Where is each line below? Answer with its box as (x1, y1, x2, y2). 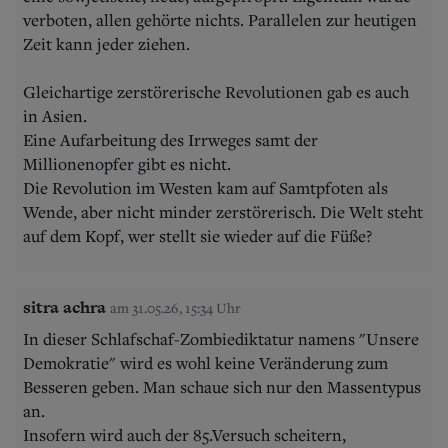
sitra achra (23, 294, 106, 319)
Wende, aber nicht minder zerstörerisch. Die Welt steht (23, 200, 423, 223)
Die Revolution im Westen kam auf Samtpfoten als (23, 176, 388, 199)
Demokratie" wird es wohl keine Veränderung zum (23, 351, 388, 374)
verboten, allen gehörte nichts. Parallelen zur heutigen (23, 8, 417, 31)
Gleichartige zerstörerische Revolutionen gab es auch (23, 80, 409, 103)
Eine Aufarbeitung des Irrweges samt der (23, 128, 318, 151)
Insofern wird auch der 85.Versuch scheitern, (23, 423, 346, 446)
